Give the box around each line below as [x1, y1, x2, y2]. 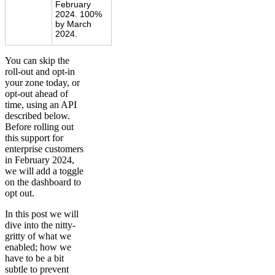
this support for [5, 133, 63, 144]
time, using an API [5, 99, 77, 110]
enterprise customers [5, 144, 83, 155]
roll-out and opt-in [5, 66, 75, 77]
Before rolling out [5, 122, 74, 133]
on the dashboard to [5, 177, 81, 188]
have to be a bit [5, 253, 64, 264]
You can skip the [5, 55, 69, 66]
